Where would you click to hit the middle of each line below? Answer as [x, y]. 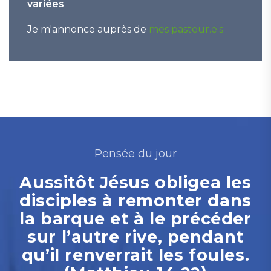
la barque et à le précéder [135, 219]
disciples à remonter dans [135, 201]
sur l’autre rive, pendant [135, 237]
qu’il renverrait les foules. [135, 255]
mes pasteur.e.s [186, 29]
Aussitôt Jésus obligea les [135, 182]
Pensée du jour [135, 154]
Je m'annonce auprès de [88, 29]
